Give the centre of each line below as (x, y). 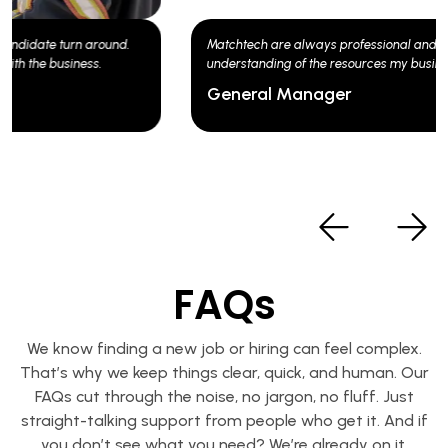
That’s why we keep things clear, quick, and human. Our (224, 372)
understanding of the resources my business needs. (175, 63)
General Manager (100, 93)
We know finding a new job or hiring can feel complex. (224, 348)
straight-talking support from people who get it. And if (224, 420)
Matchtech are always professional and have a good (181, 44)
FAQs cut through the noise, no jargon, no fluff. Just (224, 396)
